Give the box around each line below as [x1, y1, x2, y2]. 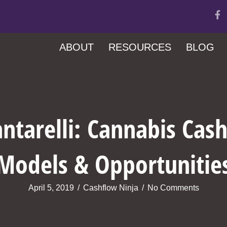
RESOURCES [108, 42, 171, 53]
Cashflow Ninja [83, 183, 138, 192]
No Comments [147, 183, 199, 192]
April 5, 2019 [28, 183, 74, 192]
